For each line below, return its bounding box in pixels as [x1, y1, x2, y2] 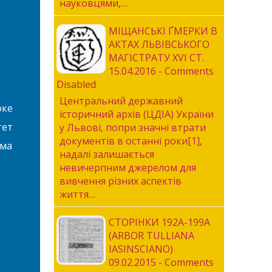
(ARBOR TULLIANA [108, 229, 194, 242]
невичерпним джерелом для [59, 161, 196, 174]
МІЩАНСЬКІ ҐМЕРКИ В [108, 24, 217, 38]
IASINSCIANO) [108, 242, 173, 256]
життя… [59, 188, 95, 201]
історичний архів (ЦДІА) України [59, 107, 214, 121]
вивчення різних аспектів [59, 174, 182, 188]
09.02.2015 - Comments [108, 256, 214, 269]
